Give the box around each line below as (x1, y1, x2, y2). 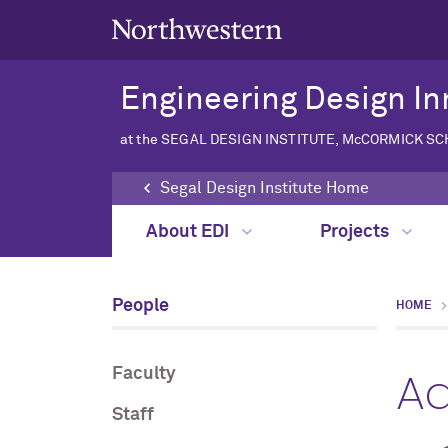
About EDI (146, 223, 233, 242)
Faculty (112, 365, 176, 384)
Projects (319, 223, 393, 242)
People (112, 297, 169, 316)
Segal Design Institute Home (160, 180, 369, 197)
